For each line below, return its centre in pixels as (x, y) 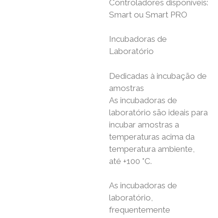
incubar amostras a (144, 124)
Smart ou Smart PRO (148, 14)
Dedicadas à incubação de (158, 76)
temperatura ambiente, (152, 149)
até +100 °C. (130, 161)
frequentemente (140, 210)
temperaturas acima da (152, 136)
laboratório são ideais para (158, 112)
